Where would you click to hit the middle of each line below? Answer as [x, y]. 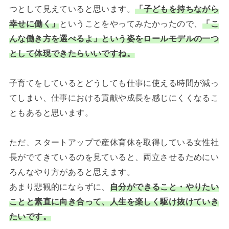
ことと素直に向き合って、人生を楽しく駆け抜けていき [114, 202]
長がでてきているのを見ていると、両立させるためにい [114, 157]
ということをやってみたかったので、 [131, 24]
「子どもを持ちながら [177, 9]
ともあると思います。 [51, 113]
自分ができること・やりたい [164, 187]
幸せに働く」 [34, 24]
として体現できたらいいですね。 [72, 53]
